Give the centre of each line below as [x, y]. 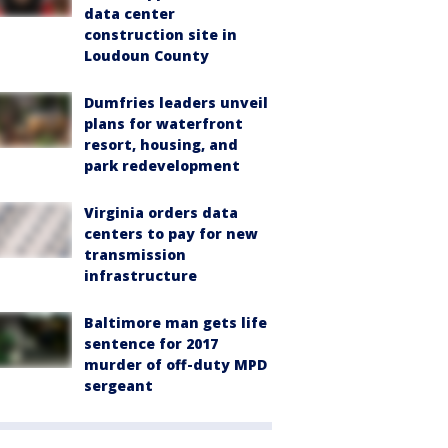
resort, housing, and [161, 144]
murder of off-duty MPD [175, 364]
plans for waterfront [163, 123]
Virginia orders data [161, 212]
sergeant [118, 385]
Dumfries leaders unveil [176, 102]
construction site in [160, 34]
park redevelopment [162, 165]
